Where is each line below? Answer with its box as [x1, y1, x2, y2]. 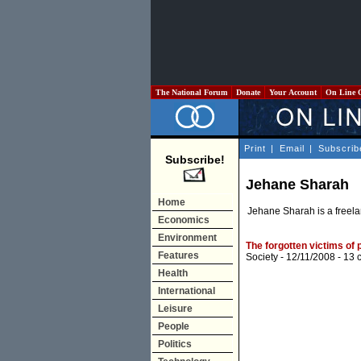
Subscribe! [164, 153, 225, 166]
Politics [158, 338, 192, 350]
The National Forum [153, 88, 230, 97]
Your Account [267, 88, 319, 97]
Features [158, 250, 199, 261]
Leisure [158, 303, 193, 314]
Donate [234, 88, 263, 97]
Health [158, 268, 188, 279]
